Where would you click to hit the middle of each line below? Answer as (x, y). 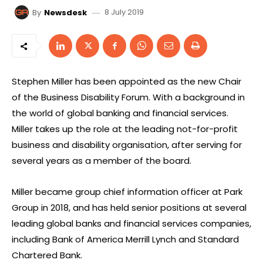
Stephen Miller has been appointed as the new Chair (127, 82)
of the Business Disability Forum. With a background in (128, 97)
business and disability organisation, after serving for (127, 145)
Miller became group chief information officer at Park (127, 192)
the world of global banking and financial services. (120, 113)
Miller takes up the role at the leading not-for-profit (125, 129)
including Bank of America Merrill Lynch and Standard (125, 240)
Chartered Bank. (47, 255)
